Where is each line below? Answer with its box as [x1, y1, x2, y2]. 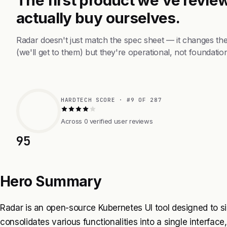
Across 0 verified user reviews [61, 117, 153, 125]
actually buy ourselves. [16, 8, 180, 27]
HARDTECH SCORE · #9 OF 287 [61, 96, 162, 103]
